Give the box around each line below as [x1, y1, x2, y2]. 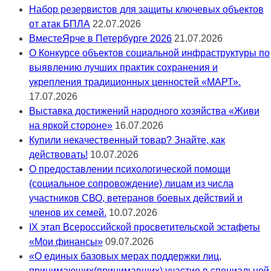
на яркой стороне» [29, 120, 113, 131]
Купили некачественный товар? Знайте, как [29, 135, 225, 145]
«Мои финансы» [29, 237, 103, 247]
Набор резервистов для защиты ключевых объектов [29, 4, 264, 15]
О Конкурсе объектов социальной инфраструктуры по [29, 48, 270, 58]
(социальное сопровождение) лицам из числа [29, 178, 233, 189]
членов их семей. [29, 207, 106, 218]
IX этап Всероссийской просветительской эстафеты [29, 222, 260, 232]
